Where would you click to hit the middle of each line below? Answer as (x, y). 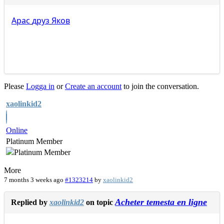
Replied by (30, 202)
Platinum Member (34, 141)
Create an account (93, 86)
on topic (99, 202)
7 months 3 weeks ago (34, 180)
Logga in (40, 86)
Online (17, 130)
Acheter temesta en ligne (161, 202)
